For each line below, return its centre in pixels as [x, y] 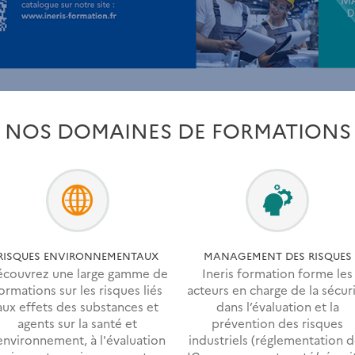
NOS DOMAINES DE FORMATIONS [177, 130]
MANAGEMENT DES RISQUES [277, 255]
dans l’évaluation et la [277, 307]
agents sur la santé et [78, 323]
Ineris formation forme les [278, 273]
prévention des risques [278, 323]
